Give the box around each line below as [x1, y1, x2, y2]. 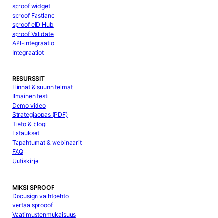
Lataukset [12, 129, 39, 137]
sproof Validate [12, 30, 54, 37]
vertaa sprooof [12, 201, 53, 209]
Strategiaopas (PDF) [12, 111, 68, 119]
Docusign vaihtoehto [12, 192, 69, 200]
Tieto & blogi [12, 120, 47, 128]
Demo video [12, 102, 46, 109]
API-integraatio [12, 39, 54, 47]
